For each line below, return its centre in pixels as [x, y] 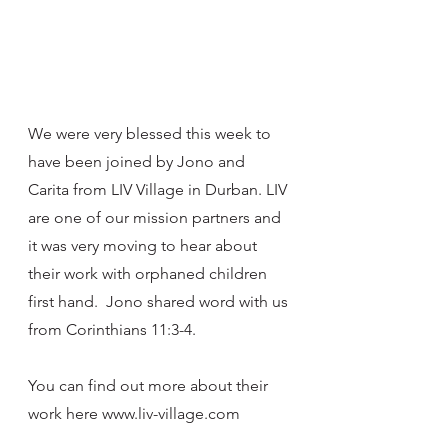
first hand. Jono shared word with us [160, 301]
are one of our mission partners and [156, 217]
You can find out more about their [150, 385]
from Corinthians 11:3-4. [114, 329]
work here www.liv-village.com [134, 413]
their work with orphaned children [149, 273]
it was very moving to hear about [144, 245]
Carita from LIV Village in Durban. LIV [159, 189]
